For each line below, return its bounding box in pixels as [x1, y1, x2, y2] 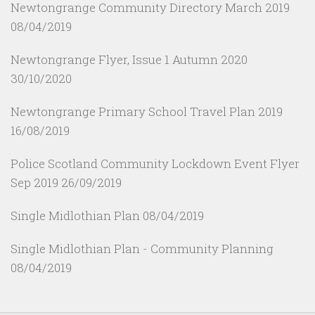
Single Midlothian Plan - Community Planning [11, 240, 274, 257]
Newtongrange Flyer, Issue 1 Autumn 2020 [11, 51, 247, 68]
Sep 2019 [11, 174, 61, 191]
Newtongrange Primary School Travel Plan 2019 [11, 103, 283, 120]
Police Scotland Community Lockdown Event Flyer [11, 155, 300, 172]
